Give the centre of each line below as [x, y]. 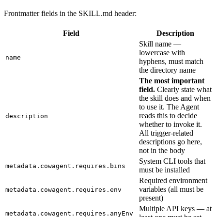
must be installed [164, 170]
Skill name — [160, 44]
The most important [172, 80]
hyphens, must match [171, 61]
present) [151, 198]
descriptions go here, [170, 141]
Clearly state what [183, 89]
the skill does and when [175, 98]
